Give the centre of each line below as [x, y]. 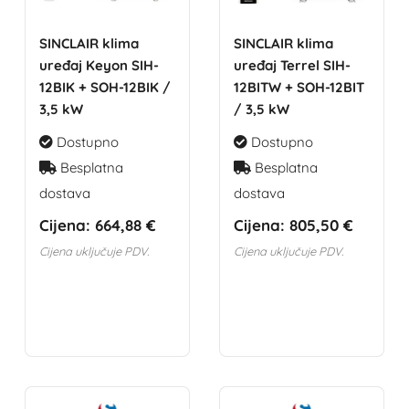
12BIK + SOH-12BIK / [105, 87]
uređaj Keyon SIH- [100, 65]
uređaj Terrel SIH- [292, 65]
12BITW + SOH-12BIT [299, 87]
